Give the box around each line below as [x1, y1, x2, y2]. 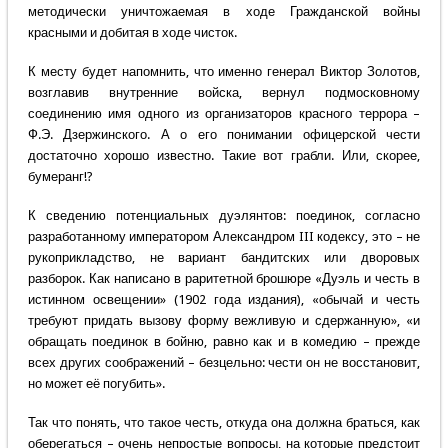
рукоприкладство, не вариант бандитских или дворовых [27, 250, 421, 266]
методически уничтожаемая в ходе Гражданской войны [27, 4, 421, 20]
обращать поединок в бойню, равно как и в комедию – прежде [27, 334, 421, 350]
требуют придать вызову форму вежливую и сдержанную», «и [27, 313, 421, 329]
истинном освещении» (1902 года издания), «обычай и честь [27, 292, 421, 308]
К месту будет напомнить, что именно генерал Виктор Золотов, [27, 64, 421, 80]
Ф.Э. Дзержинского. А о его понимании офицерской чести [27, 127, 421, 143]
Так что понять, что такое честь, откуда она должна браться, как [27, 415, 421, 431]
